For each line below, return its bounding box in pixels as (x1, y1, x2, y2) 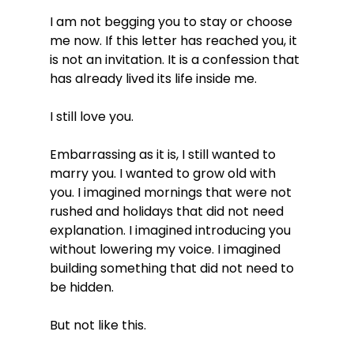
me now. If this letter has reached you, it (49, 31, 300, 50)
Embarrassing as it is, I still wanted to (49, 145, 279, 164)
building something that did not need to (49, 258, 297, 277)
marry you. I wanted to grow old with (49, 164, 279, 183)
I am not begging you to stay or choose (49, 12, 296, 31)
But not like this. (49, 315, 146, 334)
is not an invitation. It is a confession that (49, 50, 303, 69)
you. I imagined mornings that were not (49, 183, 295, 201)
